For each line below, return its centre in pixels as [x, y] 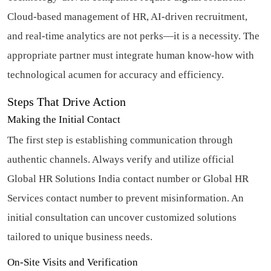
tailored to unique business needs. [80, 237]
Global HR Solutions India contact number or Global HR [128, 178]
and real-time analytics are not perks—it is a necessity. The [133, 36]
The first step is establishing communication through [120, 140]
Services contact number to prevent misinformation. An [126, 198]
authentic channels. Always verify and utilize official [121, 159]
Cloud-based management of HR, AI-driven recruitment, [127, 16]
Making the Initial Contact [64, 119]
